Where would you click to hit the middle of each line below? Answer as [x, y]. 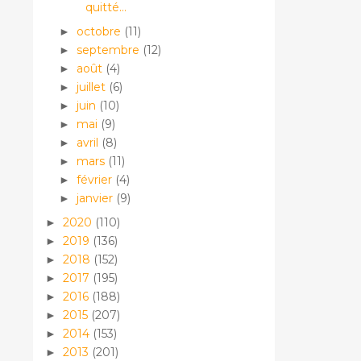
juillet [92, 87]
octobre [100, 31]
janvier [96, 198]
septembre [109, 50]
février [95, 179]
